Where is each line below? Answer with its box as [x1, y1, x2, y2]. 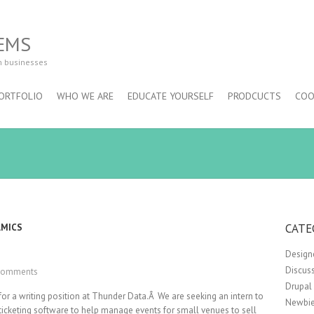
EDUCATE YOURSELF [128, 90, 214, 102]
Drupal [285, 280, 313, 292]
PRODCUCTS [228, 90, 281, 102]
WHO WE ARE [57, 90, 114, 102]
